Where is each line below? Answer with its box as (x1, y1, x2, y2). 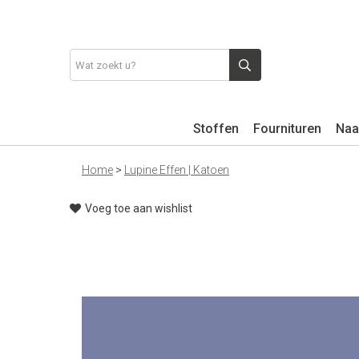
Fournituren (253, 121, 321, 136)
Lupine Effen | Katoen (124, 163, 229, 176)
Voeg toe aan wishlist (85, 202, 192, 215)
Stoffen (193, 121, 239, 136)
